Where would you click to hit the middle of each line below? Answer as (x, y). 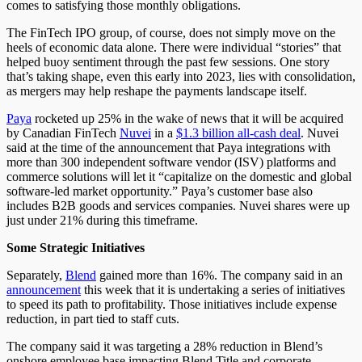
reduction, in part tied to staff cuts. (93, 318)
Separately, (36, 275)
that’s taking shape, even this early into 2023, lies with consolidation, (181, 76)
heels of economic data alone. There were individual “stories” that (174, 47)
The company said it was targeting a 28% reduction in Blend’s (164, 346)
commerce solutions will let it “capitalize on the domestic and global (179, 176)
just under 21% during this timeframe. (102, 220)
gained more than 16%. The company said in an (219, 275)
